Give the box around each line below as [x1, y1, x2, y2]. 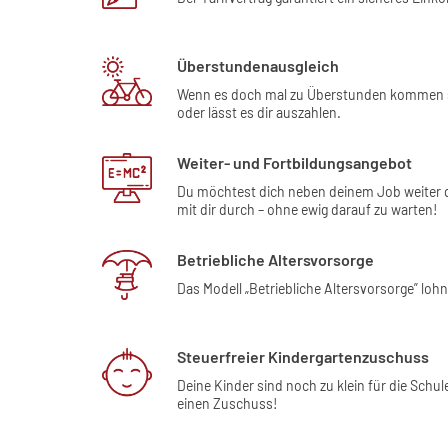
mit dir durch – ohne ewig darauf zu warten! [177, 200, 438, 218]
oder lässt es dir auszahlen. [177, 104, 341, 122]
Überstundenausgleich [177, 56, 339, 76]
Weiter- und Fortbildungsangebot [177, 152, 412, 172]
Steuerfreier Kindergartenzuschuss [177, 346, 429, 366]
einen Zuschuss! [177, 394, 278, 412]
